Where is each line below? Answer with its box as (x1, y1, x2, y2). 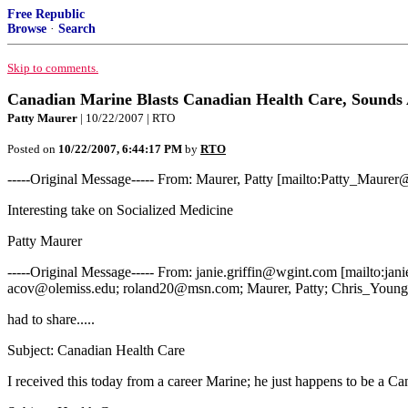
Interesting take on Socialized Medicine (7, 202, 233, 218)
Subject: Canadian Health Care (7, 342, 185, 358)
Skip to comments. (7, 61, 98, 75)
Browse (7, 22, 46, 36)
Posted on (7, 142, 58, 156)
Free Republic (7, 7, 85, 21)
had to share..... (7, 311, 95, 327)
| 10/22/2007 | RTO (77, 111, 175, 125)
